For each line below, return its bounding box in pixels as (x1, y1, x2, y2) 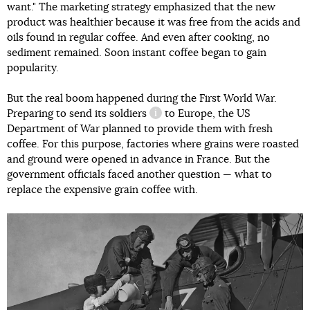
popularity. (7, 63, 59, 74)
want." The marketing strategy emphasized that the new (7, 2, 275, 13)
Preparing (7, 109, 56, 120)
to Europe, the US (162, 109, 250, 120)
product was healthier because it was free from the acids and (7, 17, 300, 28)
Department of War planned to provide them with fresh (7, 124, 273, 135)
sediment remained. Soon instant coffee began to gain (7, 48, 266, 59)
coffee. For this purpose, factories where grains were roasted (7, 139, 299, 150)
